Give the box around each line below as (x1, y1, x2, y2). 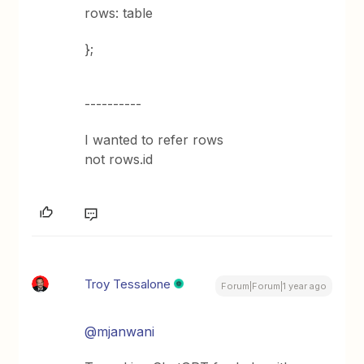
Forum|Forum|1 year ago (220, 280, 327, 292)
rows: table (84, 5, 154, 21)
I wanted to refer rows (84, 132, 228, 148)
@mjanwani (84, 323, 155, 340)
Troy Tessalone (84, 276, 171, 292)
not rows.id (84, 151, 154, 167)
